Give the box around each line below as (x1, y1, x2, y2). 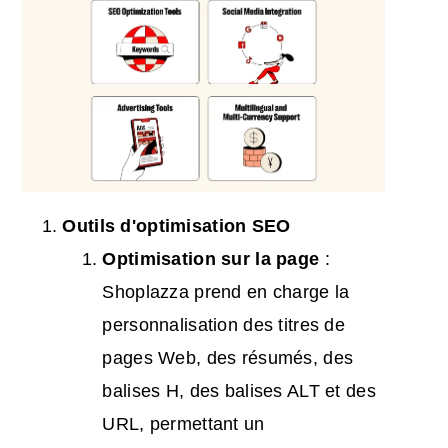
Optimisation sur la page (102, 248, 320, 269)
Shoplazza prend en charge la (102, 281, 350, 302)
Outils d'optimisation (62, 215, 252, 236)
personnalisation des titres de (102, 314, 346, 335)
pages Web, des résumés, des (102, 347, 354, 368)
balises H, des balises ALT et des (102, 380, 376, 401)
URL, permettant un (102, 413, 265, 434)
